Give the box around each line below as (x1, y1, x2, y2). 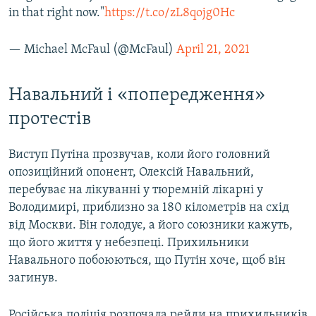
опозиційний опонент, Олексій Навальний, (8, 166, 254, 180)
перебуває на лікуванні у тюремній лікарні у (8, 183, 263, 197)
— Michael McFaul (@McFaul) (8, 43, 176, 57)
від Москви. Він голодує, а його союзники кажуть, (8, 219, 293, 233)
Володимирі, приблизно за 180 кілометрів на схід (8, 201, 289, 215)
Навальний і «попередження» (8, 86, 265, 106)
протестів (8, 110, 91, 130)
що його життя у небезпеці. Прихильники (8, 236, 249, 250)
